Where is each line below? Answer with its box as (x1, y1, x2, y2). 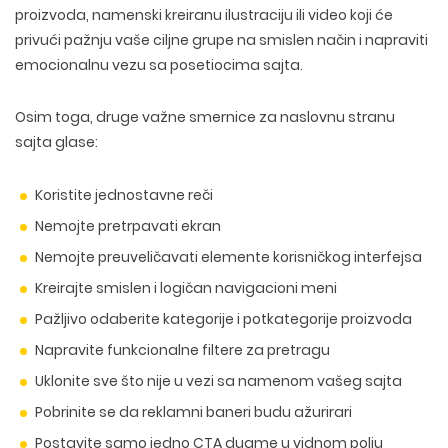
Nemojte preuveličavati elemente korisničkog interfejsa (35, 247, 422, 267)
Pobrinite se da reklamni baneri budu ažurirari (35, 402, 352, 422)
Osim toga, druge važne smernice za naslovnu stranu (15, 107, 395, 127)
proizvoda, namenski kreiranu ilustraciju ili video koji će (15, 5, 393, 25)
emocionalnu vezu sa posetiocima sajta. (15, 55, 303, 75)
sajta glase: (15, 132, 98, 152)
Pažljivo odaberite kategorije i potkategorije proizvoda (35, 309, 412, 329)
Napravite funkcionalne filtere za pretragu (35, 340, 330, 360)
